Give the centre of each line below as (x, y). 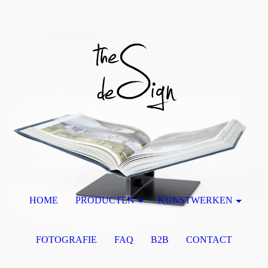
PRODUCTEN (105, 200)
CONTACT (209, 240)
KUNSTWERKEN (195, 200)
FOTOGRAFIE (67, 240)
